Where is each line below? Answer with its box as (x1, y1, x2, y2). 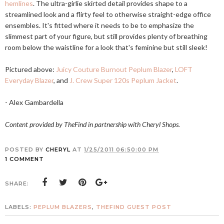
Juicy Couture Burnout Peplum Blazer (56, 65, 172, 73)
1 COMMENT (5, 155, 44, 162)
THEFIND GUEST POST (96, 203, 171, 210)
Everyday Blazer (5, 76, 53, 84)
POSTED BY (5, 146, 45, 153)
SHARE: (5, 180, 29, 187)
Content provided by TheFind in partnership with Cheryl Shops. (5, 120, 180, 128)
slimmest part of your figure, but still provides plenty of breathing (5, 32, 207, 40)
